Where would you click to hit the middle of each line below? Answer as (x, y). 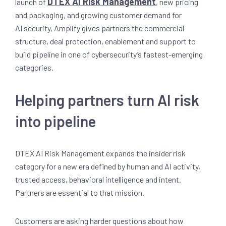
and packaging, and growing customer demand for (98, 15)
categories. (34, 67)
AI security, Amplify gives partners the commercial (100, 28)
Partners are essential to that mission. (80, 192)
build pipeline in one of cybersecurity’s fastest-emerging (109, 54)
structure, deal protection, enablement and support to (105, 41)
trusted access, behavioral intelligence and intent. (98, 179)
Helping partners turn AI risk (107, 100)
